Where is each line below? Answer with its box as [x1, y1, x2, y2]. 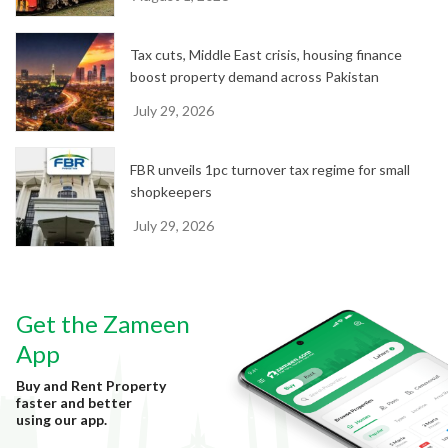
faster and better [16, 393, 132, 411]
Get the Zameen [16, 308, 190, 338]
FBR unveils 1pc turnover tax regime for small [130, 160, 410, 178]
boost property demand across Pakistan [130, 67, 379, 85]
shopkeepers [130, 182, 212, 200]
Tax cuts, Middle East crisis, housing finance [130, 45, 402, 63]
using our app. [16, 410, 107, 428]
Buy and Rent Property [16, 376, 166, 394]
